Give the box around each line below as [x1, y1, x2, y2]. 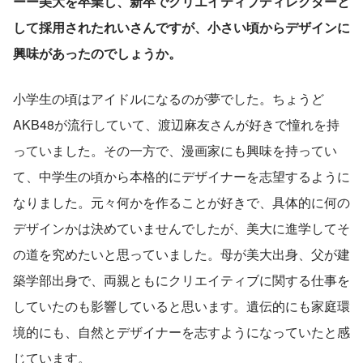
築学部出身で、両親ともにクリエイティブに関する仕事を [13, 271, 350, 290]
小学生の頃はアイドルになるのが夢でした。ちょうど [13, 89, 324, 109]
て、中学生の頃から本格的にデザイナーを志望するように [13, 167, 350, 186]
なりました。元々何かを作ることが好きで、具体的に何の [13, 193, 350, 212]
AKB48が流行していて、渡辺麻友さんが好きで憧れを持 [13, 115, 340, 135]
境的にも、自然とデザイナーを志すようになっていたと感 [13, 322, 350, 342]
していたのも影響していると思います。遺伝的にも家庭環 [13, 297, 350, 316]
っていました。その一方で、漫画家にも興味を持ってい [13, 141, 337, 160]
